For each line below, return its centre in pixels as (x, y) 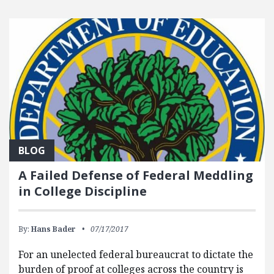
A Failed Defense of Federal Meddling (136, 176)
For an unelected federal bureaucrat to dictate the (136, 255)
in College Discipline (83, 191)
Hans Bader (54, 229)
